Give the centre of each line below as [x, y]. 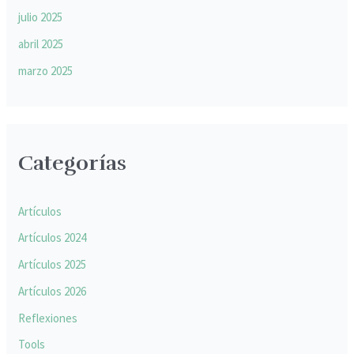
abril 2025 [41, 43]
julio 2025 [41, 17]
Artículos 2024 [53, 238]
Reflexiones [48, 318]
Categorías [73, 164]
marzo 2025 [46, 70]
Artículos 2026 [53, 291]
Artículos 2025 [53, 265]
